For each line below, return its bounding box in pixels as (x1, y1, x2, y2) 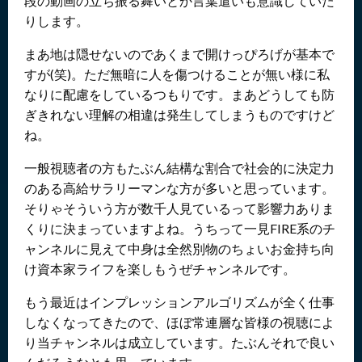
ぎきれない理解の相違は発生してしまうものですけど (24, 107, 335, 123)
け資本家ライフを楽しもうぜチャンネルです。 (24, 261, 296, 277)
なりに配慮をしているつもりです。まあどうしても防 (24, 86, 335, 103)
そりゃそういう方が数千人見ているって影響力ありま (24, 200, 335, 217)
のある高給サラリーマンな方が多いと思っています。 (24, 180, 335, 196)
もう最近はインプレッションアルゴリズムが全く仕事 (24, 294, 335, 310)
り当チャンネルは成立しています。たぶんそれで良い (24, 335, 335, 351)
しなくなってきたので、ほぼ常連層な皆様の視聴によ (24, 314, 335, 330)
